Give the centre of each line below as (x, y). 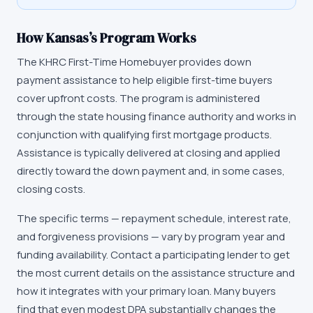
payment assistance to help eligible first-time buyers (145, 80)
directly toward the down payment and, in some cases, (151, 171)
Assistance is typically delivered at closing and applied (148, 153)
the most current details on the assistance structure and (156, 273)
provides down (214, 62)
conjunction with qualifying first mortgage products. (144, 134)
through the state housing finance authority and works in (156, 116)
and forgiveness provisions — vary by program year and (151, 236)
